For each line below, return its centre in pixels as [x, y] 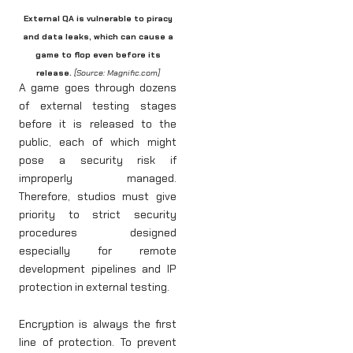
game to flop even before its [98, 54]
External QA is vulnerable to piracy [98, 18]
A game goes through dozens [98, 87]
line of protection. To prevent [98, 342]
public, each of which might [98, 141]
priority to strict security [98, 214]
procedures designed [98, 232]
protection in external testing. [95, 286]
